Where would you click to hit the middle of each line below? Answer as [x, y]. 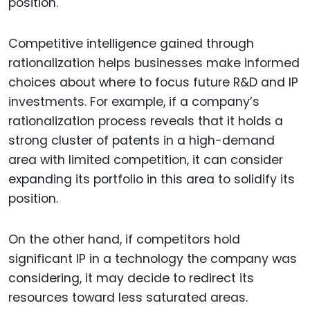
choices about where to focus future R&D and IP [153, 82]
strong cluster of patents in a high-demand [142, 140]
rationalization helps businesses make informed [154, 63]
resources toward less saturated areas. [128, 297]
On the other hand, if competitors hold [124, 239]
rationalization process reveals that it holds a [146, 121]
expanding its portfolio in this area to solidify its [152, 179]
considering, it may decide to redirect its [131, 278]
